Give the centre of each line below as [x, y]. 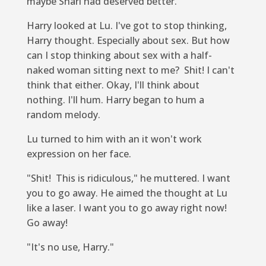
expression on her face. [79, 153]
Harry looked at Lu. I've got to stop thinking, [126, 25]
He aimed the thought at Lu [162, 193]
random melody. [63, 114]
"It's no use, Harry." [70, 247]
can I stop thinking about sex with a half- [119, 55]
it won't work [172, 139]
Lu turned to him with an [84, 139]
